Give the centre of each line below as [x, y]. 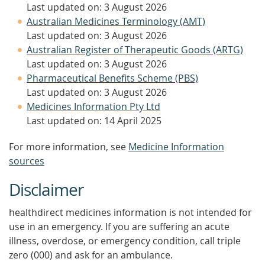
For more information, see [69, 147]
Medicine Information [176, 147]
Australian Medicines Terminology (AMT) [116, 21]
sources [27, 161]
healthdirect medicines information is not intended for [130, 212]
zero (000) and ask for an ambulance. [91, 255]
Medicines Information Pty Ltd [93, 106]
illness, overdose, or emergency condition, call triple [125, 241]
